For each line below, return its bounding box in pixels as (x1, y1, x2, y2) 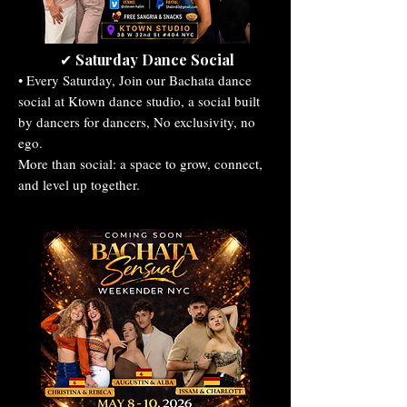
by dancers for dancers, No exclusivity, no (18, 112, 255, 131)
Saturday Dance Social (75, 49, 234, 69)
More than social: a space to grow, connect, (18, 154, 263, 173)
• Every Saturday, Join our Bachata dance (18, 70, 252, 89)
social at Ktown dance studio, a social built (18, 91, 260, 110)
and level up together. (18, 174, 140, 194)
